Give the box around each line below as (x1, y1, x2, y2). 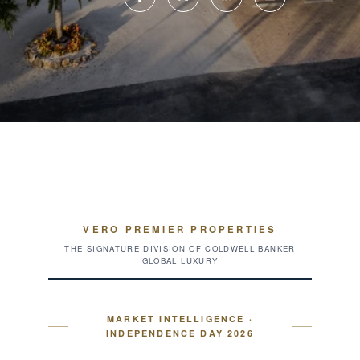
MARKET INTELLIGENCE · (107, 313, 253, 325)
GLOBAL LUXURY (141, 255, 219, 266)
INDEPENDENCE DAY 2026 (106, 327, 254, 339)
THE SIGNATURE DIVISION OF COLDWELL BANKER (64, 243, 296, 254)
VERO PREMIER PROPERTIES (83, 223, 277, 236)
